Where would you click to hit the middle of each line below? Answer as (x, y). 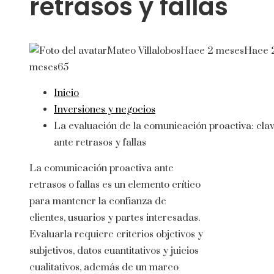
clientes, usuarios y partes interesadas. (115, 218)
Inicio (66, 93)
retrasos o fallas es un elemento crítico (115, 185)
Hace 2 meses (212, 51)
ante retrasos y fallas (100, 143)
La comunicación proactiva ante (102, 168)
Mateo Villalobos (144, 51)
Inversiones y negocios (105, 110)
